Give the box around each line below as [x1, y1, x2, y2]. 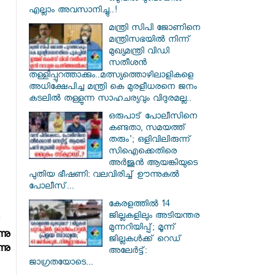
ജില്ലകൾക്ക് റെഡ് [109, 234, 182, 247]
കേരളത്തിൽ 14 [109, 199, 169, 212]
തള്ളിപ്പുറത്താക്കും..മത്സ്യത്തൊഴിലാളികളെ [29, 70, 193, 83]
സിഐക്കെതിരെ [109, 146, 177, 159]
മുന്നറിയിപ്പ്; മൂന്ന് [109, 222, 176, 235]
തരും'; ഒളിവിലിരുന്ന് [109, 134, 192, 147]
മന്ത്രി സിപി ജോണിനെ [109, 23, 200, 36]
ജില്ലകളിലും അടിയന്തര [109, 211, 199, 223]
